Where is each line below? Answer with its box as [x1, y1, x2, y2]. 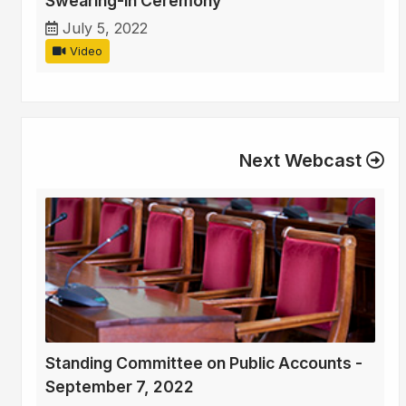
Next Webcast [239, 150, 366, 172]
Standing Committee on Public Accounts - [45, 353, 362, 373]
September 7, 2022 [45, 377, 194, 397]
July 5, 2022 [63, 19, 148, 38]
